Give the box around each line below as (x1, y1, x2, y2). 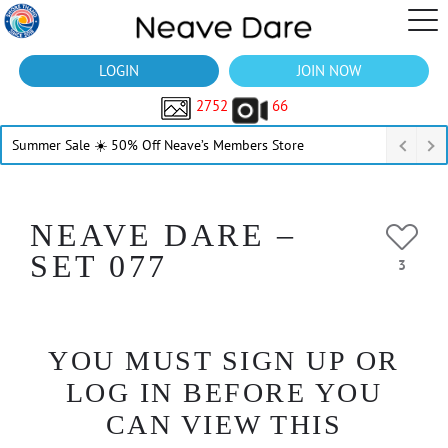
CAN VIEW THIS (105, 409, 343, 440)
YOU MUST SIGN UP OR (48, 345, 400, 376)
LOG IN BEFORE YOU (65, 377, 383, 408)
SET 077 (30, 248, 168, 284)
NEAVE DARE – (30, 217, 296, 253)
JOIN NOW (297, 61, 361, 80)
